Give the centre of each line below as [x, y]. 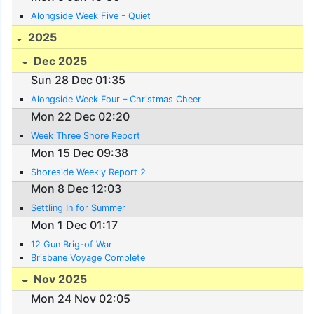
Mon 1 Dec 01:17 [75, 225]
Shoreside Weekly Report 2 [89, 172]
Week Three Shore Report [86, 135]
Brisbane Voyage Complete [88, 257]
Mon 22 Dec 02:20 [81, 116]
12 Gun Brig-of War [72, 244]
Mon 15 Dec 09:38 [80, 152]
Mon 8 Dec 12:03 [76, 189]
